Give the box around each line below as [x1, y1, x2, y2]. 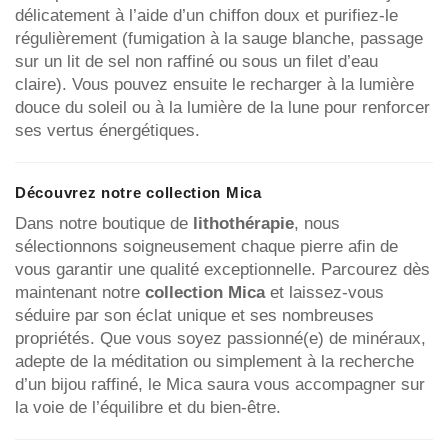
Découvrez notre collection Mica [15, 184, 262, 202]
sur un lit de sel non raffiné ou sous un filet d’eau [15, 52, 378, 72]
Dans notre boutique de [15, 213, 193, 233]
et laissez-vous [265, 282, 384, 302]
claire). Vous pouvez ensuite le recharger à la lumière [15, 75, 414, 95]
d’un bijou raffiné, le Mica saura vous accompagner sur [15, 374, 425, 394]
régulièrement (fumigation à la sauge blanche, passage [15, 29, 423, 49]
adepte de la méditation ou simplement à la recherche [15, 351, 414, 371]
